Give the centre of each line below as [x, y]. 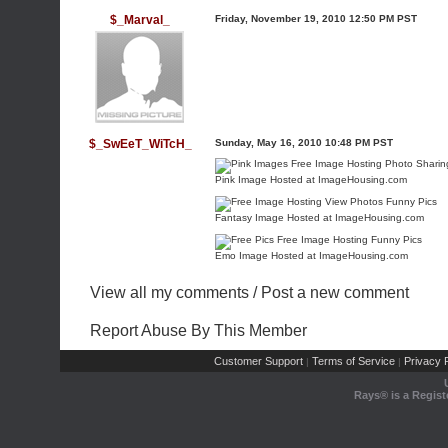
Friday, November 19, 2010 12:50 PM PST [316, 18]
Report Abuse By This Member [198, 330]
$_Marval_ [140, 20]
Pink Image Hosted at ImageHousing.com [311, 179]
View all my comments [169, 292]
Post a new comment [335, 292]
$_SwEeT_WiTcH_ [140, 144]
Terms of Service [353, 361]
